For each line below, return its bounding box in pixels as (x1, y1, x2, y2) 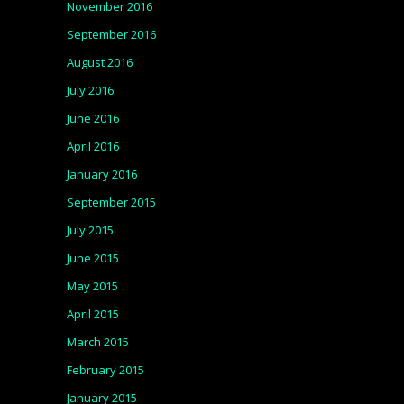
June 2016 (67, 110, 119, 126)
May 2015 (67, 278, 118, 294)
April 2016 (67, 138, 119, 154)
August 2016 (67, 54, 133, 70)
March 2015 (67, 334, 129, 350)
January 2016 (67, 166, 137, 182)
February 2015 (67, 362, 144, 378)
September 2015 (67, 194, 156, 210)
